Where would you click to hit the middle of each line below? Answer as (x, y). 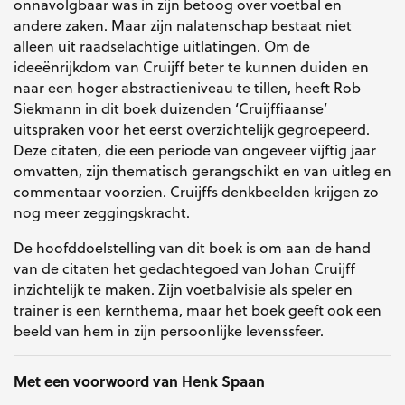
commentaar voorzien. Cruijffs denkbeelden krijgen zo (196, 192)
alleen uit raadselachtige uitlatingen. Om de (162, 46)
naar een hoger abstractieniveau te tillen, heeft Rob (187, 88)
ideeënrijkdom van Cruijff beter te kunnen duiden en (191, 67)
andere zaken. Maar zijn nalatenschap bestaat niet (183, 25)
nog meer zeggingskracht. (102, 212)
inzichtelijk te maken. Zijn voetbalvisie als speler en (183, 289)
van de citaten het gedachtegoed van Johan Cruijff (184, 268)
